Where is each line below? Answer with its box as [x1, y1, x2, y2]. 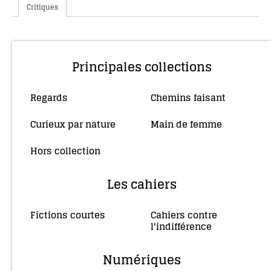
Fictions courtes [30, 206, 108, 223]
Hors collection [30, 142, 103, 159]
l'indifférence [150, 218, 214, 235]
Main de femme [150, 116, 224, 132]
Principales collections [71, 56, 212, 78]
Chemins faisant [150, 89, 228, 106]
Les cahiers [106, 173, 177, 195]
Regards [30, 89, 70, 106]
